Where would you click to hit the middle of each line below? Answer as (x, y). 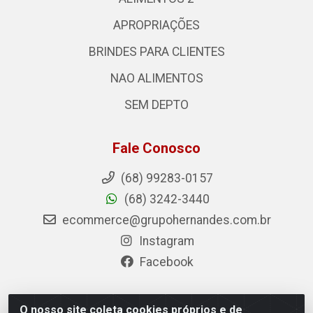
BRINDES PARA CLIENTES (156, 52)
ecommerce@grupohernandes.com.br (165, 220)
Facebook (165, 262)
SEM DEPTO (156, 105)
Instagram (165, 241)
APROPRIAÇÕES (156, 26)
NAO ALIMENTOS (156, 79)
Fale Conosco (156, 148)
